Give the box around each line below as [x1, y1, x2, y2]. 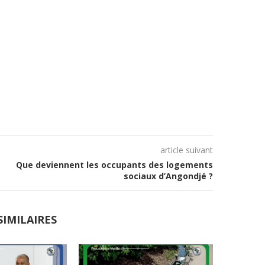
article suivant [160, 144, 214, 156]
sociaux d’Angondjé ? [124, 170, 214, 182]
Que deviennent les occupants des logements [16, 159, 214, 170]
